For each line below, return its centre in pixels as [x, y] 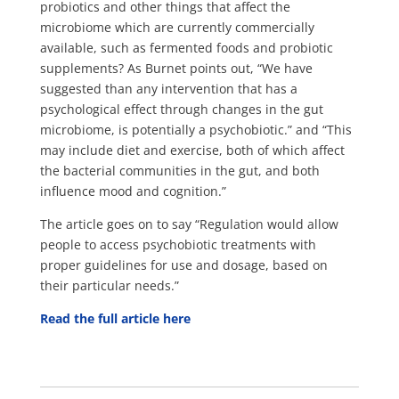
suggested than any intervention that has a [168, 88]
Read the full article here [115, 318]
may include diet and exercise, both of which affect [192, 150]
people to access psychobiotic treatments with [178, 244]
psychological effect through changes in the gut [181, 109]
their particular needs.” [109, 285]
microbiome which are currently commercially [177, 27]
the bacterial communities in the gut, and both [179, 170]
